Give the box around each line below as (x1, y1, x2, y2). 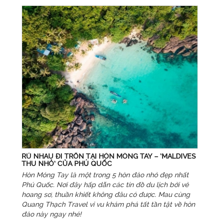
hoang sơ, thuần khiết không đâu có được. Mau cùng (21, 190, 190, 199)
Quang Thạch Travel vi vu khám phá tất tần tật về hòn (21, 199, 195, 209)
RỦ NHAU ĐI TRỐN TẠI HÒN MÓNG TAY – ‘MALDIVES (21, 151, 196, 161)
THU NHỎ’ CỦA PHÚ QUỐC (21, 159, 112, 168)
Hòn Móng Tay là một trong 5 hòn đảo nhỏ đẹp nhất (21, 170, 189, 179)
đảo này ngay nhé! (21, 209, 82, 219)
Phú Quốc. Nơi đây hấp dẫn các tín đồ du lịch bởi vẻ (21, 180, 189, 189)
